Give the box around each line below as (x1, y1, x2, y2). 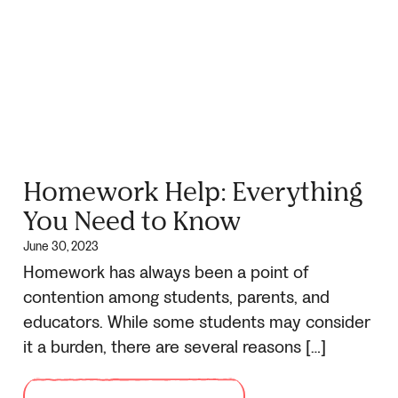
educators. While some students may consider (23, 310, 370, 334)
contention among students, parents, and (23, 285, 330, 309)
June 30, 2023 (23, 237, 99, 255)
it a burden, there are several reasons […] (23, 335, 326, 359)
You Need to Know (23, 203, 241, 235)
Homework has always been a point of (23, 260, 309, 284)
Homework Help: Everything (23, 174, 362, 206)
